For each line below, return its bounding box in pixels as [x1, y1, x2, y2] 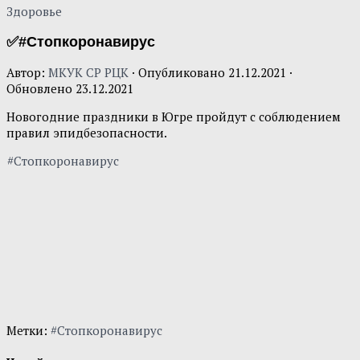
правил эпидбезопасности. [6, 125, 167, 141]
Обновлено [6, 80, 76, 97]
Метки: [6, 321, 47, 338]
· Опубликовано [132, 64, 228, 81]
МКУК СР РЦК [48, 64, 129, 81]
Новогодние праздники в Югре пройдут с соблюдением [6, 108, 341, 125]
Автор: [6, 64, 48, 81]
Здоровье [6, 3, 62, 20]
